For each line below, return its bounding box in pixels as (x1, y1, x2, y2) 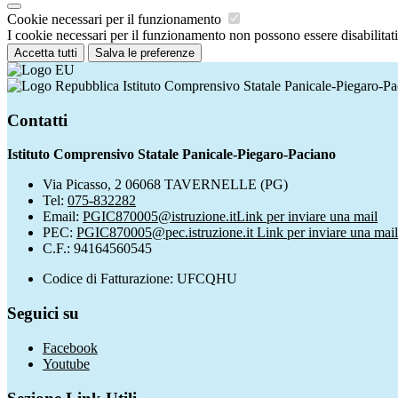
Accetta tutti (14, 45, 77, 60)
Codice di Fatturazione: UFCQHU (43, 271, 237, 287)
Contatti (7, 110, 68, 130)
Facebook (43, 339, 98, 355)
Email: (43, 209, 83, 225)
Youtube (43, 355, 90, 371)
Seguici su (7, 304, 79, 323)
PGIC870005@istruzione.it (83, 209, 236, 225)
